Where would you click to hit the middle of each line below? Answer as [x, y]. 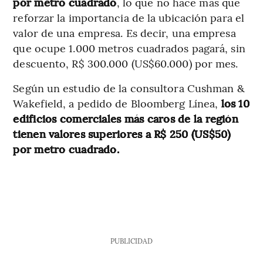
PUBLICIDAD [131, 240]
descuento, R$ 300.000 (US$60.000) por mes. [126, 63]
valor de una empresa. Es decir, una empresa [124, 32]
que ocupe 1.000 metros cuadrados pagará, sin [129, 48]
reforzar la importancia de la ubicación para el [129, 17]
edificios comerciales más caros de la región [126, 118]
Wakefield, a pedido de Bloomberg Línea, [116, 103]
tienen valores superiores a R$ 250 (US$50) [122, 133]
